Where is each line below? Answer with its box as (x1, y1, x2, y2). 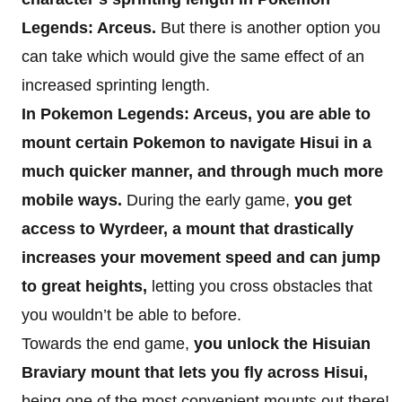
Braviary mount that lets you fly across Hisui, (22, 363, 368, 382)
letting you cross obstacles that (147, 277, 372, 296)
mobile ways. (22, 191, 122, 210)
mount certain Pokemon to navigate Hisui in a (22, 134, 371, 153)
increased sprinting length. (22, 76, 210, 95)
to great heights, (22, 277, 147, 296)
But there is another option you (156, 19, 380, 38)
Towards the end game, (22, 335, 194, 354)
